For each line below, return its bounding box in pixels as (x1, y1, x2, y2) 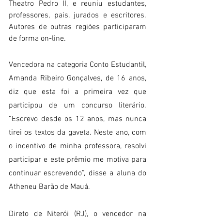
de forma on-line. (9, 34, 66, 44)
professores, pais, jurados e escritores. (9, 11, 146, 21)
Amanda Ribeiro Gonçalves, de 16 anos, (9, 74, 146, 84)
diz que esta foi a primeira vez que (9, 87, 146, 97)
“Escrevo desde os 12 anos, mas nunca (9, 114, 146, 124)
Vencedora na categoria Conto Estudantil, (9, 60, 146, 70)
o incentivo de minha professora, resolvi (9, 141, 146, 152)
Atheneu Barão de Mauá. (9, 182, 90, 192)
